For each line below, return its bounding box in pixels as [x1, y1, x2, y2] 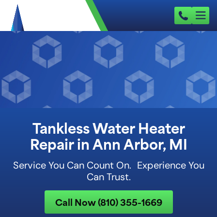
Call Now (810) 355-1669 [55, 195, 162, 209]
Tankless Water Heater [32, 116, 185, 139]
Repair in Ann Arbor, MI [30, 132, 187, 155]
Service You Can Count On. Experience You [13, 159, 204, 171]
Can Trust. [86, 171, 131, 183]
